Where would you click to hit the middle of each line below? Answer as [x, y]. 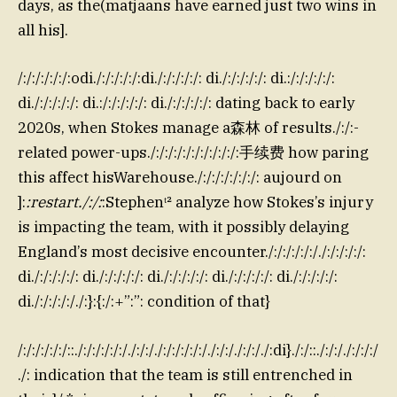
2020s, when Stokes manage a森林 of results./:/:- [188, 128]
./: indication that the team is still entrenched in [185, 374]
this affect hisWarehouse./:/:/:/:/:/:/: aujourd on [180, 178]
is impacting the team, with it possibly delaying [183, 227]
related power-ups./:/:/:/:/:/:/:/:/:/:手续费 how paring [193, 153]
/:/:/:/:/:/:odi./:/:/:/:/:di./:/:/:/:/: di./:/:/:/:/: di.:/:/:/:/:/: [176, 78]
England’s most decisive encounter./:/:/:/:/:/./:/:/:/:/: [192, 252]
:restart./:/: [64, 202]
